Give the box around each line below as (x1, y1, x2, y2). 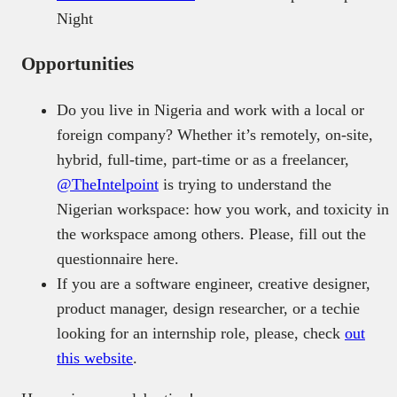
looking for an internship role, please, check (57, 324, 345, 343)
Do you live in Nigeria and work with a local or (57, 101, 364, 120)
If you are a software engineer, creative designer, (57, 275, 370, 293)
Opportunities (21, 53, 147, 75)
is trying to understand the (159, 175, 331, 194)
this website (57, 349, 133, 368)
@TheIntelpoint (57, 175, 159, 194)
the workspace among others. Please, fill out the (57, 225, 366, 244)
